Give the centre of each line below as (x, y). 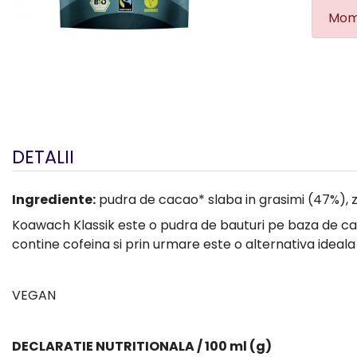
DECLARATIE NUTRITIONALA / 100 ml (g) (142, 346)
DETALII (43, 157)
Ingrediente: (54, 199)
